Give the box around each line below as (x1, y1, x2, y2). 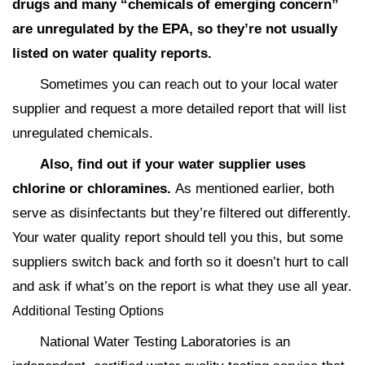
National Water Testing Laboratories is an (40, 334, 290, 350)
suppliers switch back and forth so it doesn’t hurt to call (12, 254, 349, 270)
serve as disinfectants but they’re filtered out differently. (12, 205, 351, 222)
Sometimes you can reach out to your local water (40, 77, 338, 93)
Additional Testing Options (12, 304, 164, 319)
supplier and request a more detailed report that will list (12, 101, 346, 117)
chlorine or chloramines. (12, 181, 171, 197)
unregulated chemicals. (12, 125, 153, 142)
